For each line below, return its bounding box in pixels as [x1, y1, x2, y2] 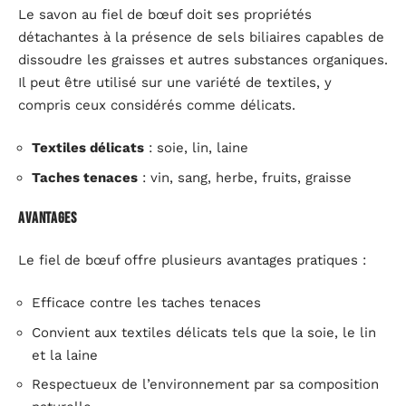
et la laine [32, 346, 98, 363]
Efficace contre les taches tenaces [32, 295, 261, 312]
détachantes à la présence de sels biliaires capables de [18, 28, 384, 45]
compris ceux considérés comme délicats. [18, 96, 295, 113]
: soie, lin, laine [144, 140, 248, 157]
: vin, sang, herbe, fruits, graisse [138, 169, 352, 186]
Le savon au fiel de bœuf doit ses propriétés [18, 5, 312, 23]
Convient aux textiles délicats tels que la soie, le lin [32, 324, 376, 341]
